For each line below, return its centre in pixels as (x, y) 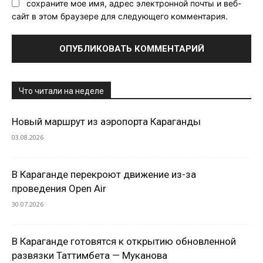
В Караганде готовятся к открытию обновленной (124, 242)
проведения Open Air (59, 189)
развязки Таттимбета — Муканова (90, 256)
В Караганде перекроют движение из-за (104, 175)
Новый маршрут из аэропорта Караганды (106, 122)
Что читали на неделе (61, 91)
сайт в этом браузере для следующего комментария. (120, 16)
